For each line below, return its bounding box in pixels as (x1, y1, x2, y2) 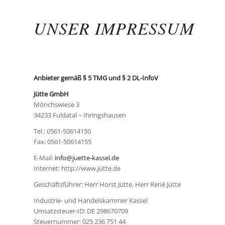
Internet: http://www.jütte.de (34, 164, 121, 173)
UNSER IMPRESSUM (34, 17, 194, 39)
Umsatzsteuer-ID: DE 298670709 (34, 206, 128, 216)
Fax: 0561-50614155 (34, 137, 91, 147)
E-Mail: (34, 153, 55, 163)
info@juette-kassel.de (55, 153, 119, 163)
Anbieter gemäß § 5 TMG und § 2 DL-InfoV (34, 73, 158, 83)
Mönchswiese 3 (34, 100, 79, 109)
